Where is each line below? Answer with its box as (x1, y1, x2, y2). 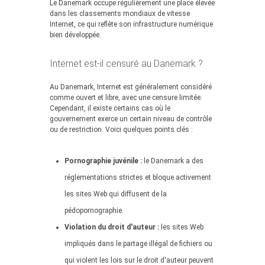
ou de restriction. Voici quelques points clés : (50, 125, 193, 134)
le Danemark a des (142, 157, 203, 165)
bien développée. (50, 31, 101, 39)
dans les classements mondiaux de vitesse (50, 9, 190, 18)
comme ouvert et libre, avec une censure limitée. (50, 93, 202, 102)
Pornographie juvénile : (64, 157, 142, 165)
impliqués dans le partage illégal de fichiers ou (64, 240, 212, 248)
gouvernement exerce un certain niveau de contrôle (50, 115, 212, 123)
